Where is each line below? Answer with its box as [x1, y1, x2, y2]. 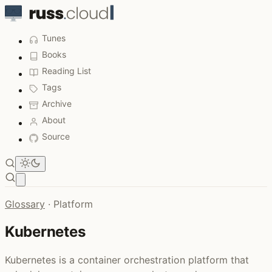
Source [42, 131, 70, 141]
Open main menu [20, 174, 87, 184]
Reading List [42, 66, 91, 76]
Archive [42, 98, 72, 109]
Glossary [5, 198, 45, 210]
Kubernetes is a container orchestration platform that [5, 253, 249, 266]
